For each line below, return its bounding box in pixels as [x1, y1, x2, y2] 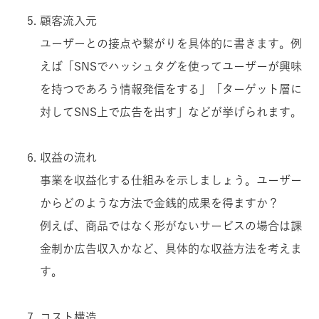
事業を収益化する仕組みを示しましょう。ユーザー [40, 174, 302, 186]
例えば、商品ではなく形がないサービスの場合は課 [40, 219, 302, 231]
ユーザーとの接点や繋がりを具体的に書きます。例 [40, 37, 302, 49]
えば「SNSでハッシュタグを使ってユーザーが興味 [40, 60, 302, 72]
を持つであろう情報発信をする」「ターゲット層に [40, 83, 302, 95]
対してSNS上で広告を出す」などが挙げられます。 [40, 105, 302, 117]
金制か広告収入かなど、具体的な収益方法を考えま [40, 242, 302, 254]
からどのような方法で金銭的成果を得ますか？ [40, 197, 279, 209]
